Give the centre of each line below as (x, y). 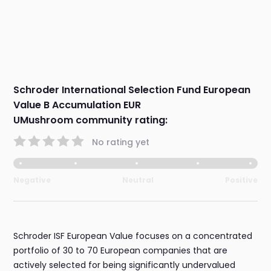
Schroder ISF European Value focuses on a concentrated (133, 236)
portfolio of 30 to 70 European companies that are (121, 251)
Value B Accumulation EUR (77, 105)
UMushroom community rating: (91, 120)
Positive (241, 180)
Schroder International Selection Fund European (132, 90)
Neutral (138, 180)
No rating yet (121, 142)
